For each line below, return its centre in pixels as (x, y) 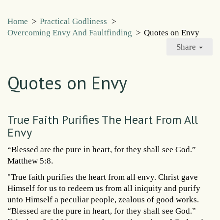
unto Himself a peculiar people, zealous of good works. (103, 199)
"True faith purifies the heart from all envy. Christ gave (103, 177)
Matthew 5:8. (30, 161)
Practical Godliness (74, 22)
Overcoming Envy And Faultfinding (70, 33)
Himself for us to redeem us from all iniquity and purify (104, 188)
